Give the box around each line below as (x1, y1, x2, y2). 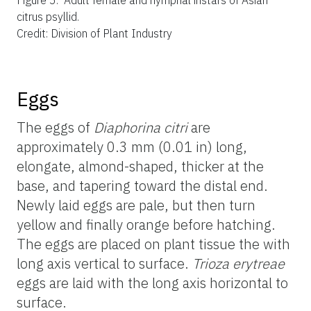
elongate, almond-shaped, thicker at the (17, 156, 264, 176)
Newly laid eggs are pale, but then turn (17, 195, 255, 215)
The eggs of (17, 117, 94, 137)
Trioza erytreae (192, 253, 285, 273)
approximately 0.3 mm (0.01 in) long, (17, 137, 247, 156)
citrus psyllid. (17, 9, 79, 24)
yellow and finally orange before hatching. (17, 215, 276, 234)
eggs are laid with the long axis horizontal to (17, 273, 288, 292)
